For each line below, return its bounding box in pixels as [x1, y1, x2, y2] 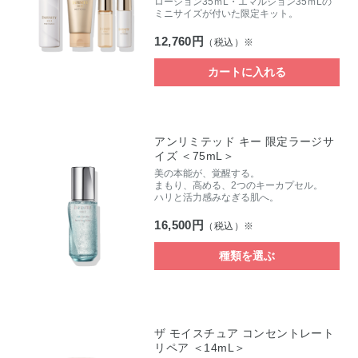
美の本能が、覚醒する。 [154, 168, 261, 180]
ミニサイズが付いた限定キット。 [154, 8, 299, 20]
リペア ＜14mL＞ [154, 340, 246, 354]
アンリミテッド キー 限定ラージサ [154, 135, 335, 149]
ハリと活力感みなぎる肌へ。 [154, 192, 280, 204]
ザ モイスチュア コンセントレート [154, 326, 335, 340]
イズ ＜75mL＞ [154, 149, 234, 163]
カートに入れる [207, 66, 286, 79]
